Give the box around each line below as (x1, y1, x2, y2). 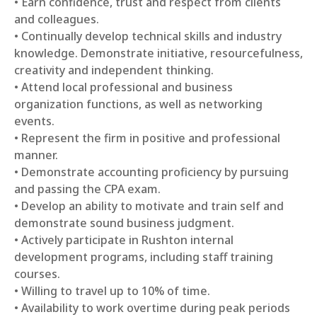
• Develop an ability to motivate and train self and (14, 198, 284, 214)
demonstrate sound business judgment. (14, 215, 234, 231)
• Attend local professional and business (14, 79, 233, 95)
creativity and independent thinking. (14, 62, 214, 78)
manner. (14, 147, 58, 163)
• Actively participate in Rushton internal (14, 232, 234, 248)
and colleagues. (14, 11, 99, 27)
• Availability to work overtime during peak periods (14, 300, 290, 316)
